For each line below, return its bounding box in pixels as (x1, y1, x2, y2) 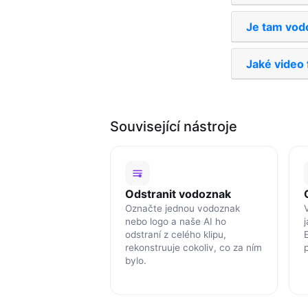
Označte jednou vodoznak (124, 202, 240, 214)
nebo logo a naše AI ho (124, 215, 226, 227)
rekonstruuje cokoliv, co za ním (124, 241, 262, 253)
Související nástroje (110, 118, 237, 135)
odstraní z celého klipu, (124, 228, 226, 240)
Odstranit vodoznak (124, 186, 231, 201)
